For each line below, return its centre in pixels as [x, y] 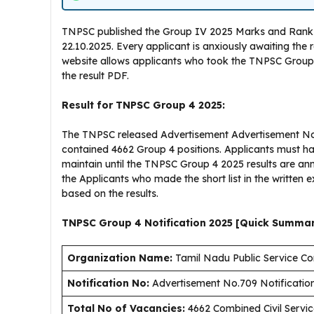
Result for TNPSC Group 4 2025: [143, 105]
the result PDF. [95, 76]
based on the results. [111, 193]
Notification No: [108, 283]
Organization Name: [120, 258]
